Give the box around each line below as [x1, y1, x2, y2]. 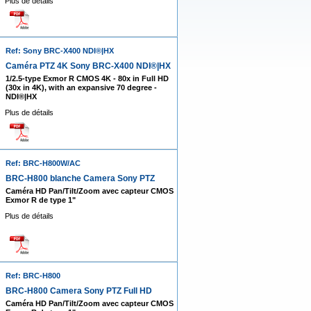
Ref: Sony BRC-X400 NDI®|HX [5, 47, 114, 55]
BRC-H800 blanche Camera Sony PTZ [5, 174, 155, 183]
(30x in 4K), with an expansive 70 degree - [5, 83, 157, 92]
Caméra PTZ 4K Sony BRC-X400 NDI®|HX [5, 61, 171, 71]
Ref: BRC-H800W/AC [5, 159, 81, 167]
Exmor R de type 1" [5, 196, 76, 204]
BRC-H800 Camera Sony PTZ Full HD [5, 286, 152, 296]
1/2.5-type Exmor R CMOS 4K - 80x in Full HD [5, 74, 169, 83]
